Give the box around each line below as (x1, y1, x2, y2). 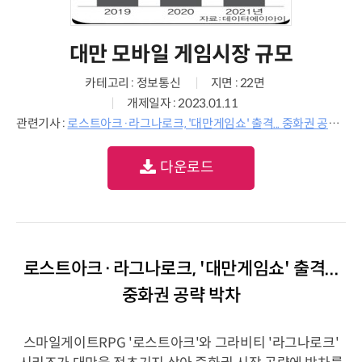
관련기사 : (16, 116, 68, 131)
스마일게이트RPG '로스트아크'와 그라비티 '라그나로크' (23, 334, 339, 351)
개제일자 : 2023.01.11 (126, 95, 238, 111)
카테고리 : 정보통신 (85, 75, 181, 90)
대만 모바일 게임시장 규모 (69, 41, 293, 67)
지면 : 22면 (210, 75, 265, 90)
